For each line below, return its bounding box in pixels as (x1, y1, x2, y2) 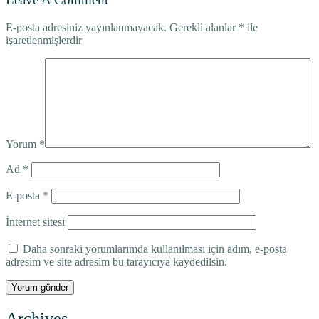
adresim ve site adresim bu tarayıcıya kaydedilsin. (6, 256, 227, 268)
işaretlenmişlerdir (6, 34, 82, 46)
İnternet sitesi (6, 216, 65, 228)
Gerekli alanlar (169, 21, 239, 33)
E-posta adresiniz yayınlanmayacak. (6, 21, 167, 33)
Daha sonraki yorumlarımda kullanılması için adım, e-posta (23, 243, 287, 255)
